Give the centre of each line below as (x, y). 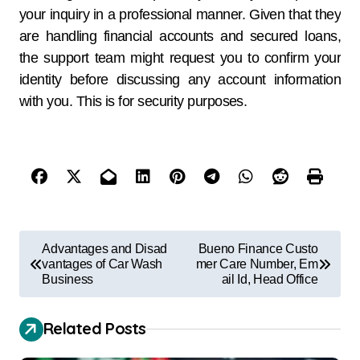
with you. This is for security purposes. (133, 102)
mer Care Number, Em (257, 264)
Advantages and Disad (105, 249)
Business (67, 280)
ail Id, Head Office (270, 280)
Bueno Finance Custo (258, 249)
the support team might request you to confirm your (180, 58)
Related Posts (95, 328)
